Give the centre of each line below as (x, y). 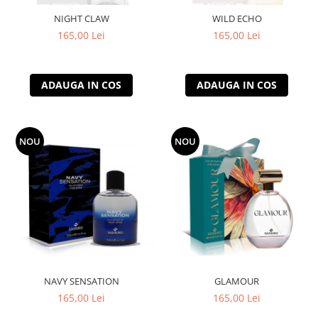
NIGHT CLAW (81, 18)
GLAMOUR (237, 281)
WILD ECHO (237, 18)
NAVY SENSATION (81, 281)
